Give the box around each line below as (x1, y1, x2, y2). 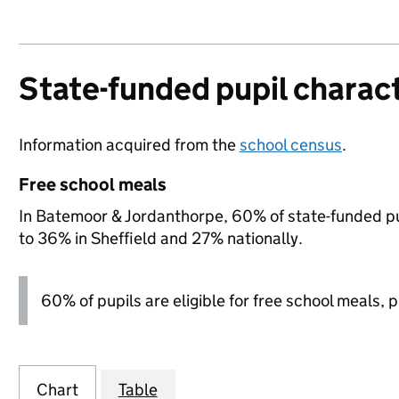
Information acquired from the (18, 134, 240, 155)
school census (239, 134, 342, 155)
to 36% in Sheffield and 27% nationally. (18, 228, 303, 248)
